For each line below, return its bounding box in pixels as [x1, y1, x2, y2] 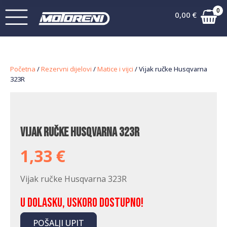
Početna [10, 64, 35, 73]
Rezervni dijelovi [41, 64, 92, 73]
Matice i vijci [97, 64, 133, 73]
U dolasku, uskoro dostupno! [20, 195, 143, 211]
